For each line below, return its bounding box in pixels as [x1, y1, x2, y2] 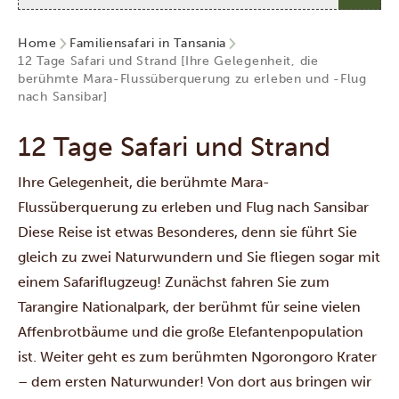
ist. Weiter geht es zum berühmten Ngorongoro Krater [18, 348, 377, 365]
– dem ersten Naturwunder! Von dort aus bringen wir [18, 373, 371, 390]
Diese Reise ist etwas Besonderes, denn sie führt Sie [18, 224, 357, 240]
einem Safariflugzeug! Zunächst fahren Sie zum [18, 273, 330, 290]
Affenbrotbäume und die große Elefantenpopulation [18, 323, 363, 340]
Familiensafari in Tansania [69, 36, 227, 51]
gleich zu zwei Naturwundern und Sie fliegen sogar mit [18, 248, 380, 265]
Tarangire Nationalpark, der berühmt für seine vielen [18, 298, 361, 315]
